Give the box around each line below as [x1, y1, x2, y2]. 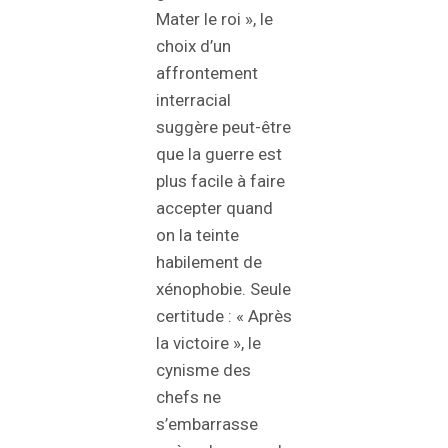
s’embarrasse [156, 414, 258, 435]
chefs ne [156, 387, 221, 408]
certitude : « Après [156, 306, 292, 327]
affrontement [156, 63, 258, 84]
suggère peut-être [156, 117, 291, 138]
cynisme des [156, 360, 251, 381]
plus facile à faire [156, 171, 285, 192]
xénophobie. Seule [156, 279, 291, 300]
